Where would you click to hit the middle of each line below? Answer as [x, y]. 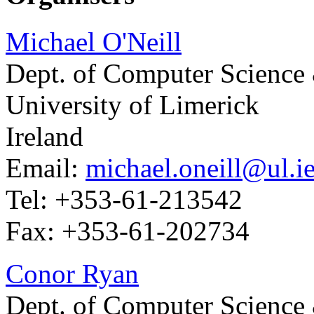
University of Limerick [132, 104]
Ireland [45, 136]
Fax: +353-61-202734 [128, 231]
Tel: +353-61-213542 [124, 199]
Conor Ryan [72, 273]
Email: [46, 168]
